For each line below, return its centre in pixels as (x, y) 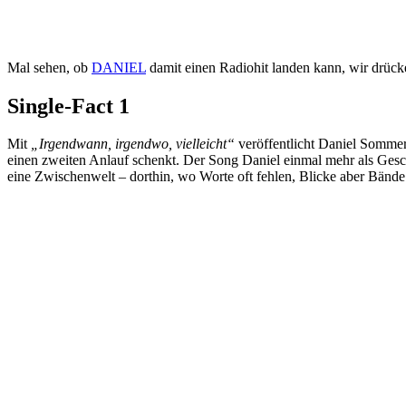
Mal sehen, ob (49, 67)
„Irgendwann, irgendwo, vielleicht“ (133, 144)
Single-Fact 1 (68, 106)
